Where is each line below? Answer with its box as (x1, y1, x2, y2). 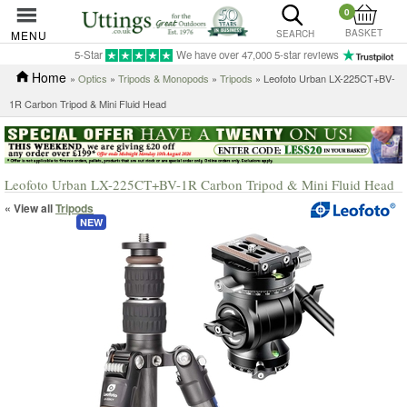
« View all (5, 199, 55, 216)
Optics (78, 71, 107, 85)
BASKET (345, 26, 383, 39)
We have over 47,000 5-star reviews (176, 47, 339, 62)
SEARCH (275, 27, 314, 40)
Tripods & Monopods (118, 71, 209, 85)
